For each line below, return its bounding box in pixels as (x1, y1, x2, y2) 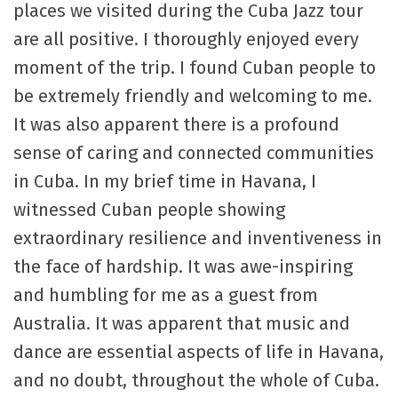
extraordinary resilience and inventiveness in (13, 227, 382, 250)
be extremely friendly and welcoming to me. (13, 85, 372, 107)
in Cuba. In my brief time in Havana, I (13, 171, 316, 193)
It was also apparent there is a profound (13, 114, 339, 136)
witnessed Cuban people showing (13, 199, 285, 221)
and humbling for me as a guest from (13, 284, 318, 306)
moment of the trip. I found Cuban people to (13, 57, 376, 79)
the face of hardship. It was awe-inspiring (13, 256, 353, 278)
